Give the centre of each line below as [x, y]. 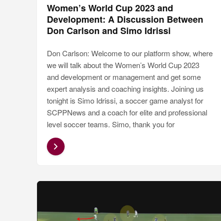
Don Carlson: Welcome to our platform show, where [130, 53]
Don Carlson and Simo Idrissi [109, 31]
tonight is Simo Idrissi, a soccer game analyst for [125, 101]
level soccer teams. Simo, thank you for [111, 124]
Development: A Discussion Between [125, 19]
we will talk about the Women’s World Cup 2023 [123, 65]
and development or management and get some [124, 77]
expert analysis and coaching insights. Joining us [125, 89]
